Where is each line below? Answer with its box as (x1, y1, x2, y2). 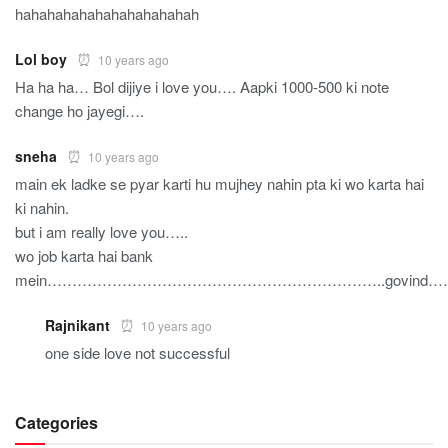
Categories (15, 411, 98, 435)
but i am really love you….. (15, 221, 188, 243)
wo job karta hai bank (15, 245, 153, 267)
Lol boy (15, 49, 67, 70)
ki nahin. (15, 197, 69, 219)
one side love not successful (45, 342, 230, 364)
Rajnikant (45, 315, 110, 336)
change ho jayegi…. (15, 100, 144, 122)
